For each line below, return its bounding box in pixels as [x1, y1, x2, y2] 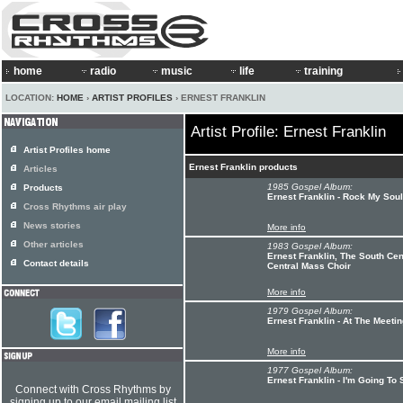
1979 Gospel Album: [267, 306, 353, 316]
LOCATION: [5, 93, 57, 103]
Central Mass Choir [267, 261, 351, 271]
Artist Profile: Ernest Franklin [191, 123, 386, 140]
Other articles [23, 239, 84, 249]
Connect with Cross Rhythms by [14, 383, 171, 396]
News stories [23, 220, 81, 230]
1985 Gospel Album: [267, 182, 353, 192]
